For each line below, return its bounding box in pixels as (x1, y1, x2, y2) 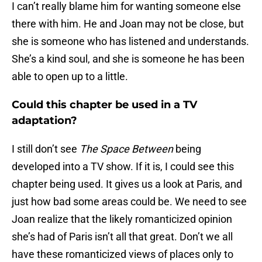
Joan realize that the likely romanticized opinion (12, 213, 232, 226)
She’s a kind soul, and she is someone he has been (12, 53, 244, 65)
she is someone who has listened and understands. (12, 35, 249, 48)
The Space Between (80, 143, 173, 156)
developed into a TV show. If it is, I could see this (12, 160, 234, 173)
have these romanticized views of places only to (12, 248, 233, 261)
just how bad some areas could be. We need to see (12, 195, 247, 208)
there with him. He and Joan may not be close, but (12, 18, 244, 30)
